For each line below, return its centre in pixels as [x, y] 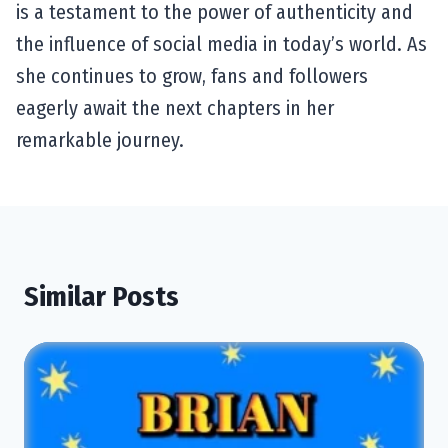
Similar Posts [101, 296]
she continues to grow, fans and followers [192, 75]
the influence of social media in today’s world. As [221, 43]
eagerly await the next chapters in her [175, 107]
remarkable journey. [100, 139]
